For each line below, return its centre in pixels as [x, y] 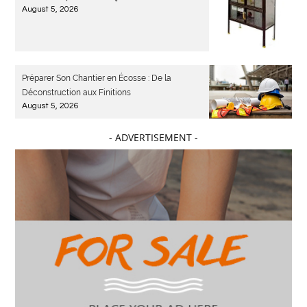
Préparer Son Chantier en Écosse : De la [97, 78]
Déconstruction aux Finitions [77, 93]
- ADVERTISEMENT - [153, 138]
